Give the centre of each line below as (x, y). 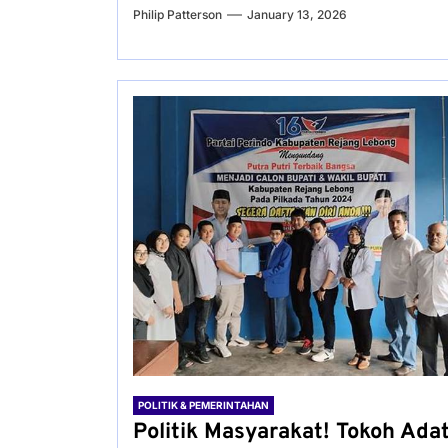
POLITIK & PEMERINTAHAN (203, 405)
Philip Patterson (177, 14)
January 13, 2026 (297, 14)
